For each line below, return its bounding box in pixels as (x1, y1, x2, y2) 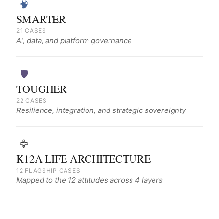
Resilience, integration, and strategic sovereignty (16, 106, 186, 115)
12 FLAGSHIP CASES (16, 167, 81, 174)
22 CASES (16, 97, 47, 104)
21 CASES (16, 27, 46, 34)
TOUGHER (16, 82, 67, 96)
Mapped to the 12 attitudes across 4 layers (16, 175, 163, 185)
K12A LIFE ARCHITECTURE (16, 152, 151, 166)
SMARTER (16, 12, 66, 26)
